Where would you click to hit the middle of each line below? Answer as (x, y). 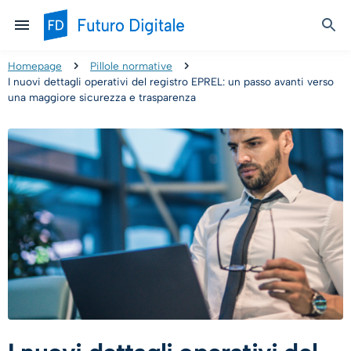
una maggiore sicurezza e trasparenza (103, 97)
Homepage (35, 66)
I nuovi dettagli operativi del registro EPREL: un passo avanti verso (171, 81)
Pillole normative (131, 66)
